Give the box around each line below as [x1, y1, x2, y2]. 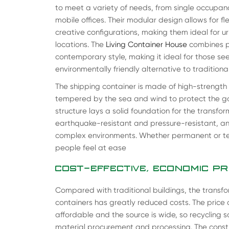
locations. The [55, 39, 106, 49]
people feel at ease [55, 143, 126, 152]
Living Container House [105, 39, 187, 49]
